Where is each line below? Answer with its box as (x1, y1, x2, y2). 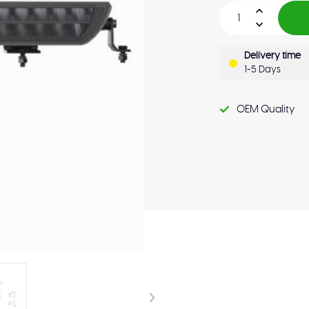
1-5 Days (244, 65, 281, 74)
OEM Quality (237, 104, 295, 114)
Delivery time (244, 51, 301, 61)
